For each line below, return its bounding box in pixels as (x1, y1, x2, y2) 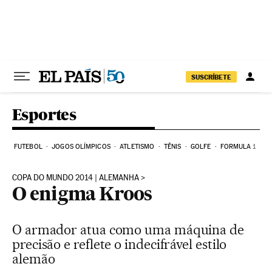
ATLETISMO (120, 143, 155, 151)
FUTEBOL (14, 143, 42, 151)
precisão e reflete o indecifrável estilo (12, 236, 227, 252)
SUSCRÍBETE (191, 72, 231, 81)
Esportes (12, 105, 76, 124)
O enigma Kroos (12, 186, 152, 205)
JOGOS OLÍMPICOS (52, 143, 110, 151)
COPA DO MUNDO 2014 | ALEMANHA (12, 173, 139, 182)
